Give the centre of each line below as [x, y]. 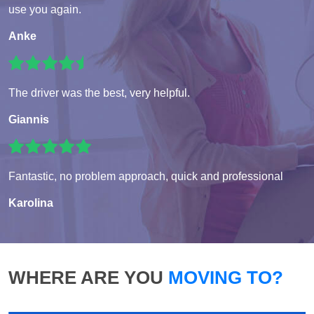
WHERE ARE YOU [86, 278]
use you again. [45, 10]
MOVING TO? [223, 278]
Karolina [31, 203]
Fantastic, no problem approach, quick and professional [146, 177]
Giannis [29, 120]
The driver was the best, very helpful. [99, 93]
